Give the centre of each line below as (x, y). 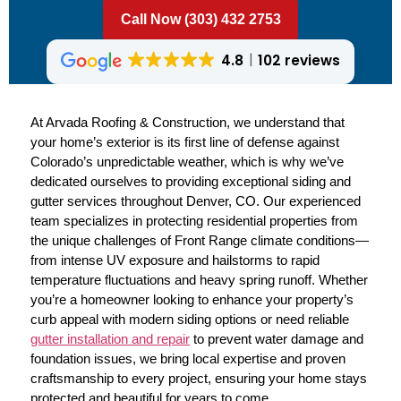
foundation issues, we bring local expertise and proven (188, 359)
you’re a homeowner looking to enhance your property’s (192, 300)
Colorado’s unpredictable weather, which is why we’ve (187, 162)
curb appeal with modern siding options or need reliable (190, 320)
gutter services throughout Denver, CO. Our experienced (196, 201)
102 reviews (299, 61)
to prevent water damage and (277, 339)
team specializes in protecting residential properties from (194, 221)
